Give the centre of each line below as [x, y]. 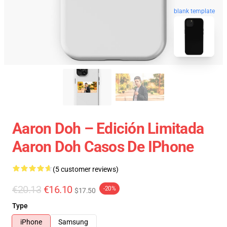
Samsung [73, 222]
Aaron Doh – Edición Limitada [108, 128]
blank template [194, 10]
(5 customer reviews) [86, 169]
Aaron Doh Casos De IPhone [103, 147]
